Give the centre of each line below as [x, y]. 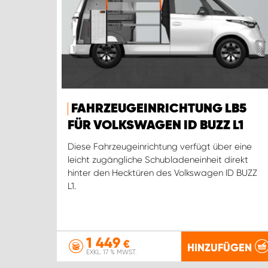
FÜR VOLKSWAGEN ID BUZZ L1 [156, 126]
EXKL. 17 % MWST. [111, 252]
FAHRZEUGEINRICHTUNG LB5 [159, 109]
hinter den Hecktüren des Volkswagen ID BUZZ [162, 173]
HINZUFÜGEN [219, 247]
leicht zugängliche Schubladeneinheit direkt [158, 160]
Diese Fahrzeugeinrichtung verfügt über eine [160, 147]
